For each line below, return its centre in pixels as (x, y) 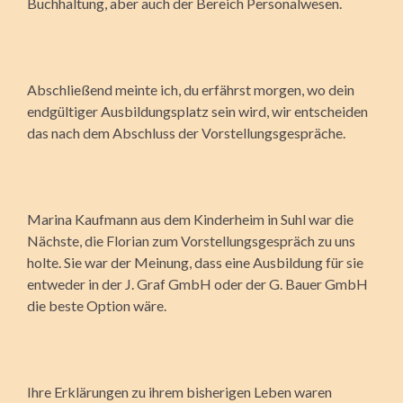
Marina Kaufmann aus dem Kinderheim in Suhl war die (190, 219)
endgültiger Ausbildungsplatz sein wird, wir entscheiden (197, 111)
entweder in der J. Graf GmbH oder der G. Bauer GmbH (197, 283)
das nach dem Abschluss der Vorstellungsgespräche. (186, 132)
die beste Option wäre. (97, 305)
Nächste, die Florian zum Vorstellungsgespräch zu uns (191, 240)
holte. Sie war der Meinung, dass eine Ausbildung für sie (195, 262)
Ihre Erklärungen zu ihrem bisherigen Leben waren (179, 391)
